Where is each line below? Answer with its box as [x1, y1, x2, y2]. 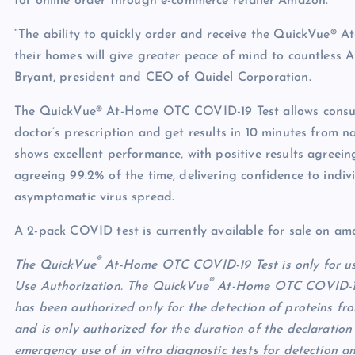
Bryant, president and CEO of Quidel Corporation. [14, 71, 311, 85]
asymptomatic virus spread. [14, 191, 175, 204]
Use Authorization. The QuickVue [14, 281, 208, 294]
